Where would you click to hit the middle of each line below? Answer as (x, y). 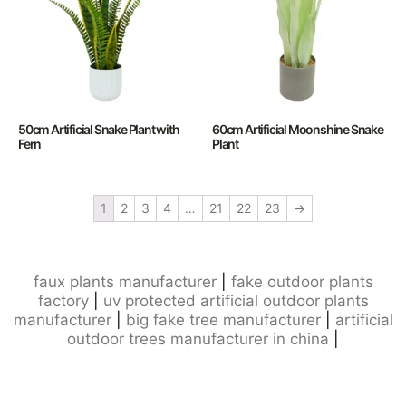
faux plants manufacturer (125, 282)
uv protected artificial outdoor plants (236, 301)
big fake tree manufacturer (223, 320)
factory (63, 301)
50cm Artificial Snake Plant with (99, 129)
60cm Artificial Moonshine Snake (298, 129)
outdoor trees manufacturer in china (198, 339)
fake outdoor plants (302, 282)
